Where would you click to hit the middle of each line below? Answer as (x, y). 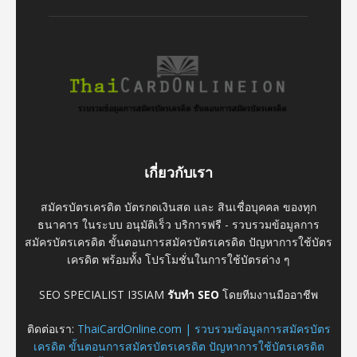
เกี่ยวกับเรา (178, 172)
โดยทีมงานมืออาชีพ (269, 294)
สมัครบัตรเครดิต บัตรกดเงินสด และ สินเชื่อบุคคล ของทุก (178, 206)
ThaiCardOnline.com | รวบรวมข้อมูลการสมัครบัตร (204, 328)
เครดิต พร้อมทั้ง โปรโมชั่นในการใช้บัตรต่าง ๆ (178, 259)
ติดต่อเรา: (52, 328)
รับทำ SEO (193, 294)
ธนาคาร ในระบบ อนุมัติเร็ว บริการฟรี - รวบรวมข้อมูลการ (178, 224)
